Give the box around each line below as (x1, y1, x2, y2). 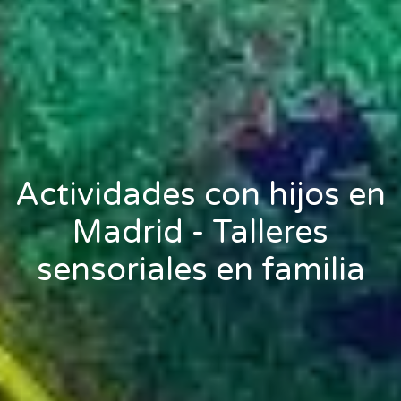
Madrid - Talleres (73, 213, 328, 252)
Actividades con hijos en (15, 175, 386, 215)
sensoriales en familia (36, 251, 365, 290)
